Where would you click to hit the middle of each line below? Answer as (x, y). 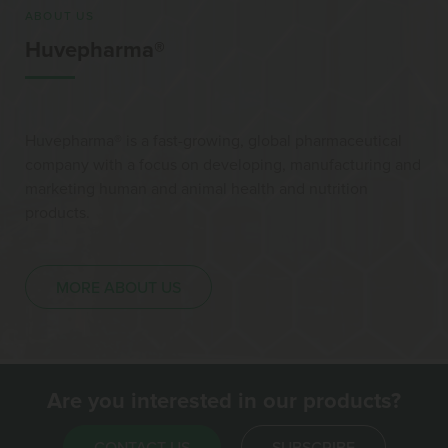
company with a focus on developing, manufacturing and (223, 165)
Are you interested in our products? (224, 402)
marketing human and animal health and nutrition (196, 189)
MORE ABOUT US (118, 288)
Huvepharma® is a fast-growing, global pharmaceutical (213, 141)
